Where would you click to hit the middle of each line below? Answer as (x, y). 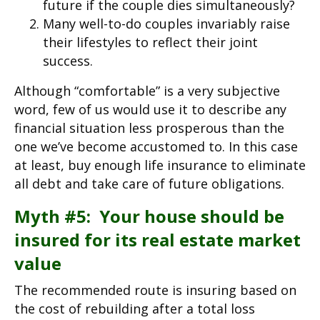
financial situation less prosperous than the (149, 127)
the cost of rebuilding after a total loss (135, 308)
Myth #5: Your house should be (149, 216)
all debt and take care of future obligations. (149, 183)
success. (68, 60)
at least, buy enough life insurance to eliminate (160, 165)
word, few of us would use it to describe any (150, 109)
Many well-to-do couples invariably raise (166, 23)
